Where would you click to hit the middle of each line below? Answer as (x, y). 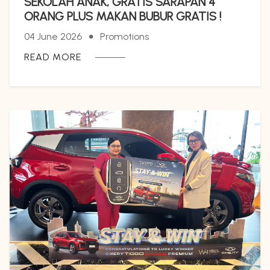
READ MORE (53, 57)
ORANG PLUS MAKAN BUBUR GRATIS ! (123, 17)
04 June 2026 (53, 37)
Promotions (124, 37)
